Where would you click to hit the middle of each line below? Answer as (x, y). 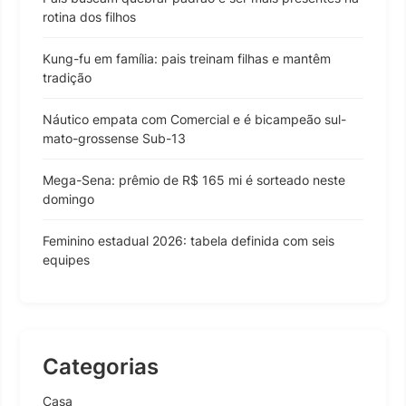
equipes (66, 259)
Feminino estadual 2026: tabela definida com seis (188, 240)
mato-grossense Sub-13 (114, 138)
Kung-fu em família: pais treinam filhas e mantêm (187, 58)
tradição (67, 77)
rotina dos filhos (89, 16)
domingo (68, 198)
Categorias (101, 366)
